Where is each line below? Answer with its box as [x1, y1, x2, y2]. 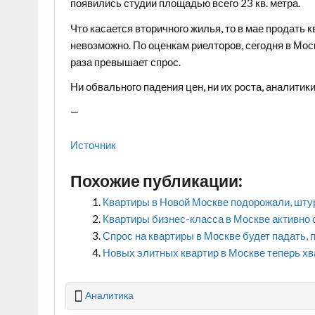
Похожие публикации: [70, 170, 243, 191]
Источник [70, 139, 117, 152]
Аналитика [85, 289, 134, 302]
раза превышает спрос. [70, 55, 181, 68]
